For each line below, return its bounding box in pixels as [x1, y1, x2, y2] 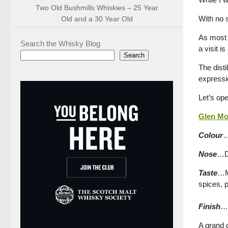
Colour [198, 131, 223, 139]
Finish [198, 202, 220, 211]
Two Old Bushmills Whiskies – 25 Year [35, 4, 158, 12]
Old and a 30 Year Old [61, 15, 133, 23]
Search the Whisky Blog [20, 39, 100, 48]
